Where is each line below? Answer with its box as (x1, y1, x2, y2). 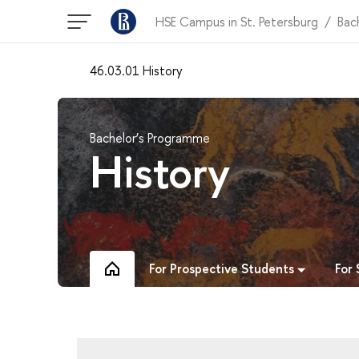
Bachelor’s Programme (90, 129, 210, 147)
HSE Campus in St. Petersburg (155, 12, 318, 30)
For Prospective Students (148, 259, 294, 277)
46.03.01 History (90, 62, 183, 79)
